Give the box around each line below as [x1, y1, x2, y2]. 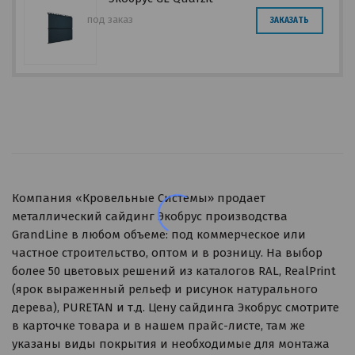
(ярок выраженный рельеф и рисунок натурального [12, 282, 318, 296]
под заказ [87, 13, 133, 25]
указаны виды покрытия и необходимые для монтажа [12, 337, 330, 351]
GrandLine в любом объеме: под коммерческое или [12, 227, 306, 242]
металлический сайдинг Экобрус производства [12, 209, 288, 223]
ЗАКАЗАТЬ [270, 16, 309, 25]
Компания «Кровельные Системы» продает [12, 191, 265, 205]
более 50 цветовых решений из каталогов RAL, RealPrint [12, 264, 336, 278]
